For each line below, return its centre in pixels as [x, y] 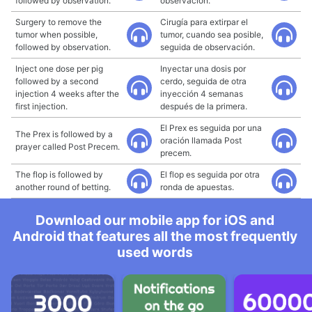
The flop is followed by [59, 174]
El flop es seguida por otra [210, 174]
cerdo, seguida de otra [203, 81]
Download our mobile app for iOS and [155, 220]
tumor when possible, [56, 34]
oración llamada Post [201, 140]
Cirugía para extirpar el [204, 22]
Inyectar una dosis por [203, 69]
